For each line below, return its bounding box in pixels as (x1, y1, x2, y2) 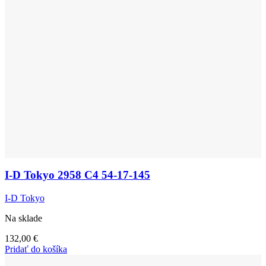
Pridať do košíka (5, 244, 67, 255)
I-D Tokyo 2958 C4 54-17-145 (5, 169, 150, 182)
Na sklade (5, 213, 42, 224)
